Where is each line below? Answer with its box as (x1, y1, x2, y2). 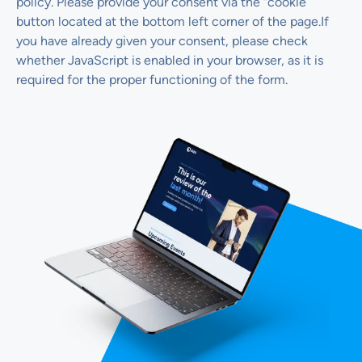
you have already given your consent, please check (16, 32, 308, 48)
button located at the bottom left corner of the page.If (16, 13, 329, 29)
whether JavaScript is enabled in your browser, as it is (16, 52, 323, 68)
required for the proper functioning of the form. (16, 71, 288, 87)
